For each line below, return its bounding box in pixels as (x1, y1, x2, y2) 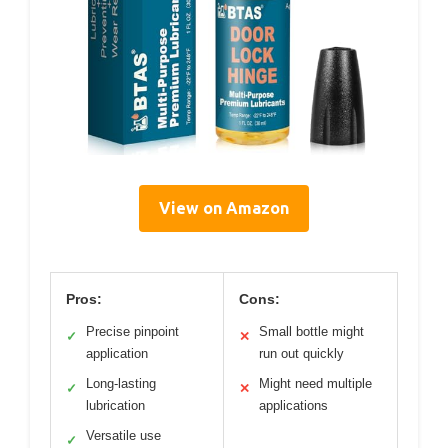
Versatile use (86, 428, 161, 444)
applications (259, 398, 328, 414)
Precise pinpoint (86, 324, 179, 340)
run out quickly (259, 346, 344, 362)
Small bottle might (259, 324, 364, 340)
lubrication (86, 398, 145, 414)
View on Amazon (159, 199, 289, 218)
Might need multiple (259, 376, 372, 392)
